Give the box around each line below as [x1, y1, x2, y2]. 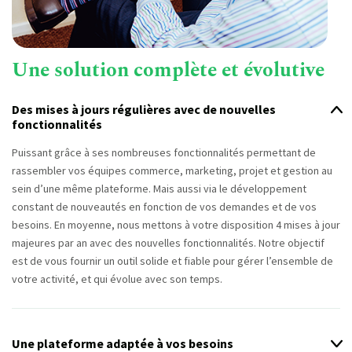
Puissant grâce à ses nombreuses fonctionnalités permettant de [12, 145, 316, 159]
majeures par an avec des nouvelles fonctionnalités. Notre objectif [12, 235, 324, 250]
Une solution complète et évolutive [12, 55, 324, 86]
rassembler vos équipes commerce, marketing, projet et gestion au [12, 163, 332, 178]
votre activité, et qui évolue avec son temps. [12, 271, 222, 286]
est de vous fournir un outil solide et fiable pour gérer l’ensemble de [12, 253, 333, 268]
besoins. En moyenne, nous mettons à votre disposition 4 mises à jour [12, 217, 340, 232]
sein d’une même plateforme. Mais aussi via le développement [12, 181, 306, 196]
